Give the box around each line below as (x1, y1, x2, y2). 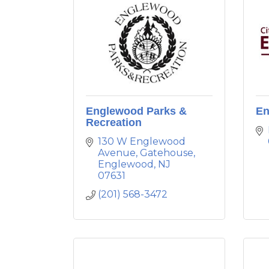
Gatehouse (140, 147, 193, 159)
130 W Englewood (98, 136, 186, 147)
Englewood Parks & (86, 105, 187, 117)
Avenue (98, 147, 136, 159)
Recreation (86, 116, 142, 128)
